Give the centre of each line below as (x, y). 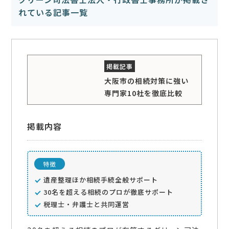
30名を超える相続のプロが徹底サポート (109, 192)
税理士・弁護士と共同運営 (87, 204)
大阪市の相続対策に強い (147, 81)
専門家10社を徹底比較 (144, 93)
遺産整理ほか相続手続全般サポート (101, 180)
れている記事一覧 (53, 13)
